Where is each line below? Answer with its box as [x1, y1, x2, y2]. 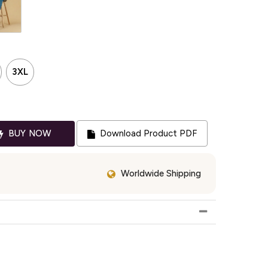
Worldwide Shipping [121, 167, 201, 179]
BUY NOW [5, 127, 52, 139]
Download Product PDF [97, 128, 197, 139]
